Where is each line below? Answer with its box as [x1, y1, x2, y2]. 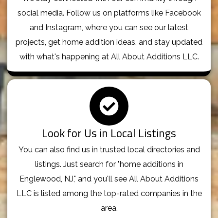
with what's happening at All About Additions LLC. [19, 52, 199, 61]
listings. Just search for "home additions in [35, 159, 183, 169]
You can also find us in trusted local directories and [18, 145, 200, 154]
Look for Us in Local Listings [42, 124, 176, 142]
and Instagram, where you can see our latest [30, 22, 188, 32]
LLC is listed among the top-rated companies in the [16, 188, 202, 198]
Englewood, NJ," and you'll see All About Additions [19, 174, 199, 183]
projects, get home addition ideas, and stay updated [16, 37, 202, 47]
